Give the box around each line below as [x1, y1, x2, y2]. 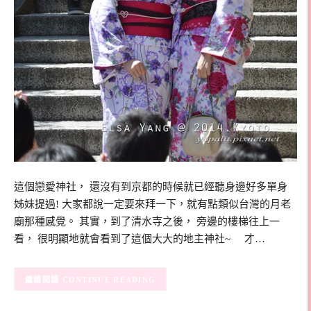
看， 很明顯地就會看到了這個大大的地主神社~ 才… [14, 233, 265, 244]
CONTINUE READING [62, 275, 156, 284]
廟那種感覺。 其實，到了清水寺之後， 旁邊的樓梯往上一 [14, 215, 280, 227]
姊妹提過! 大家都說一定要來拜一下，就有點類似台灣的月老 [14, 198, 291, 210]
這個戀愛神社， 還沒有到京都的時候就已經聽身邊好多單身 [14, 180, 287, 192]
